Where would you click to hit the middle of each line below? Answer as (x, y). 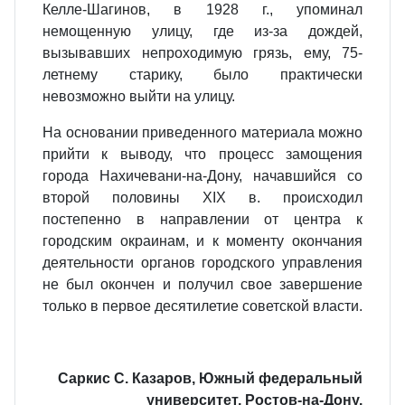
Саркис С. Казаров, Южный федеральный (210, 378)
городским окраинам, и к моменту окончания (202, 241)
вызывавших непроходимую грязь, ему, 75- (202, 53)
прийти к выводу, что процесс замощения (202, 154)
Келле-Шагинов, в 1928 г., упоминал (202, 9)
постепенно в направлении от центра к (202, 219)
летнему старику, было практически (202, 75)
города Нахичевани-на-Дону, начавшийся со (202, 176)
